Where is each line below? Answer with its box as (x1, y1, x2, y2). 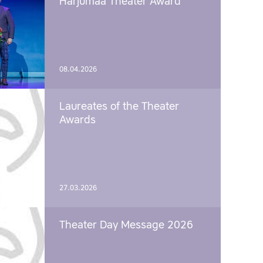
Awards (59, 115, 96, 126)
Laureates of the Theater (59, 102, 179, 113)
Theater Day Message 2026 (59, 220, 193, 231)
